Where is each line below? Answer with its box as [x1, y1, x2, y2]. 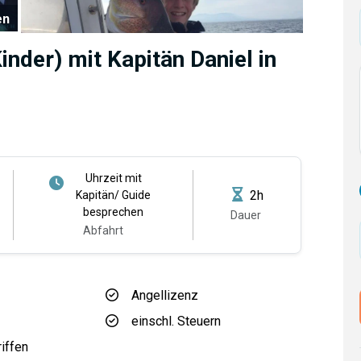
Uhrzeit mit [85, 172, 142, 185]
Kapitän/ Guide [76, 189, 151, 201]
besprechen [83, 205, 144, 218]
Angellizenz [131, 288, 198, 303]
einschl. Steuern [131, 313, 221, 329]
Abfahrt [82, 224, 123, 237]
